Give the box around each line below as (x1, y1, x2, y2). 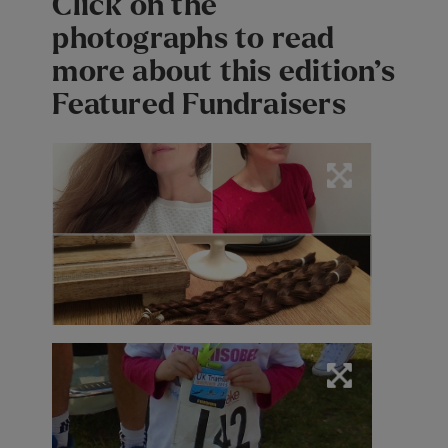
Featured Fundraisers (52, 88, 346, 120)
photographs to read (52, 22, 335, 54)
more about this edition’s (52, 55, 395, 87)
